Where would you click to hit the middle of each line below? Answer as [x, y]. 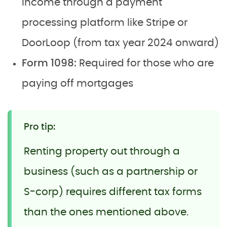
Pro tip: [40, 127]
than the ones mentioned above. [106, 212]
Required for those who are [145, 63]
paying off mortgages [78, 83]
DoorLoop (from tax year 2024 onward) [120, 43]
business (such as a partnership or [111, 172]
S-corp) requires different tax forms [113, 192]
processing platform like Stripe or [105, 23]
